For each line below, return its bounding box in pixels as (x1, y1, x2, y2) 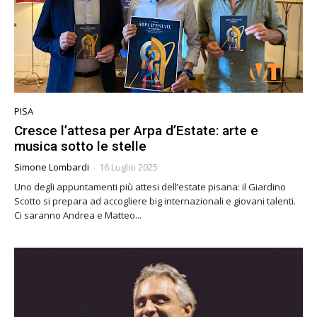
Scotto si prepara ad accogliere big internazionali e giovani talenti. (14, 194, 296, 207)
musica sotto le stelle (14, 137, 146, 154)
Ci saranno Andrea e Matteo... (14, 208, 142, 221)
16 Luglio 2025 (99, 160, 158, 173)
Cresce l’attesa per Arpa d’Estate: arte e (14, 122, 258, 139)
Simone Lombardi (14, 160, 89, 173)
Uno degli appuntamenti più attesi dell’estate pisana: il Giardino (14, 180, 286, 193)
